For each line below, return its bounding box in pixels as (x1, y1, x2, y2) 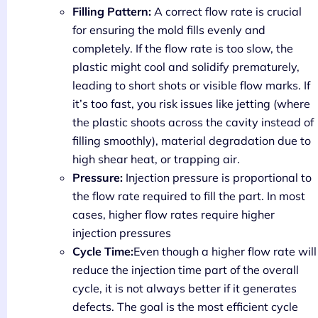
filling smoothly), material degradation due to (72, 133, 311, 148)
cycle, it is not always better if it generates (72, 281, 297, 296)
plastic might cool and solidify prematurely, (72, 60, 300, 75)
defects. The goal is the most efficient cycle (72, 300, 298, 314)
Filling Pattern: (72, 4, 151, 19)
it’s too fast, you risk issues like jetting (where (72, 97, 310, 111)
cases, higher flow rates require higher (72, 207, 275, 222)
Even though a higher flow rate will (133, 244, 317, 259)
